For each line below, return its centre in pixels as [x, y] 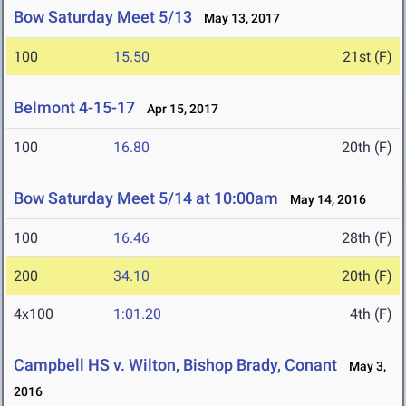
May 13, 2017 [238, 19]
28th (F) [367, 238]
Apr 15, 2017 [179, 109]
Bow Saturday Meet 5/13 [103, 17]
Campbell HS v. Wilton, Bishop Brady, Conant [175, 365]
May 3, [363, 367]
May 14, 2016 [324, 200]
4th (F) [371, 314]
